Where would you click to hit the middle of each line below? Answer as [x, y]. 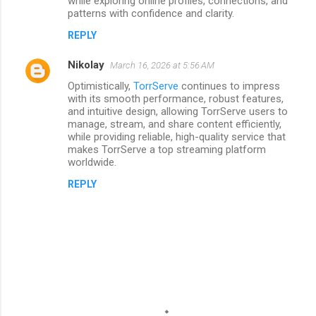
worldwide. [92, 162]
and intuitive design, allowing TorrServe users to [178, 111]
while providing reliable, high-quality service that [177, 136]
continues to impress [229, 86]
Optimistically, [101, 86]
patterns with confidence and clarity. [151, 13]
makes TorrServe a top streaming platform [167, 149]
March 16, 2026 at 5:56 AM [162, 65]
